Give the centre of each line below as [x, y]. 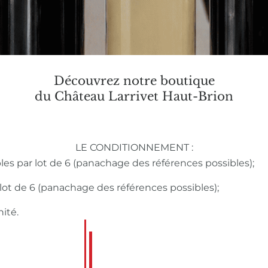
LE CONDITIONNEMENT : [134, 147]
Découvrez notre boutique [134, 81]
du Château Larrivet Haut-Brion [134, 96]
